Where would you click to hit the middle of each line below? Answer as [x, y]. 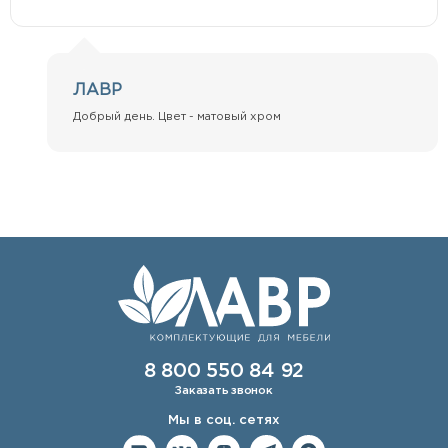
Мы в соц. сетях [224, 420]
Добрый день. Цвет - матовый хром [177, 117]
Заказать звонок [224, 390]
